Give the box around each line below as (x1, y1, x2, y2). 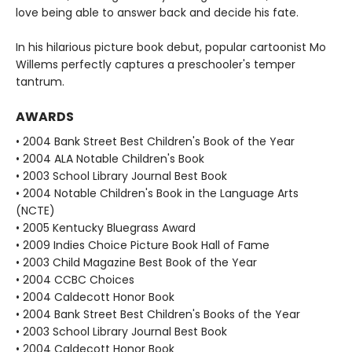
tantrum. (16, 74, 64, 90)
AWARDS (16, 108, 74, 126)
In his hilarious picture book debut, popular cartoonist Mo (16, 39, 326, 55)
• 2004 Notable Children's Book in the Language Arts (16, 185, 299, 201)
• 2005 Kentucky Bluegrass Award (16, 220, 196, 236)
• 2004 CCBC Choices (16, 272, 134, 288)
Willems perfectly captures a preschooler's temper (16, 57, 295, 72)
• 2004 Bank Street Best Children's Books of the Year (16, 306, 300, 322)
